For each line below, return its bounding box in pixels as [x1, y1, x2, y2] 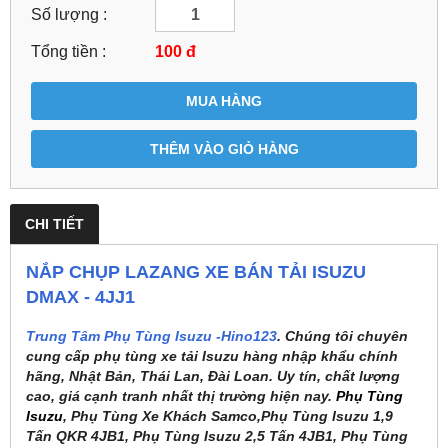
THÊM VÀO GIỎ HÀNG [149, 140, 299, 157]
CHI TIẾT [25, 215, 84, 232]
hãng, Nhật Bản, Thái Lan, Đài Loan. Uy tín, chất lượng [26, 367, 400, 384]
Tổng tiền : [31, 41, 106, 60]
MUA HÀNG [186, 92, 262, 109]
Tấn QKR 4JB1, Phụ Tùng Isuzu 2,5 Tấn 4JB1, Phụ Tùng [26, 427, 408, 444]
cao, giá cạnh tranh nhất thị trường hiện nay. [26, 387, 336, 404]
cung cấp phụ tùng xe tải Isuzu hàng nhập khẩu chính [26, 347, 398, 364]
